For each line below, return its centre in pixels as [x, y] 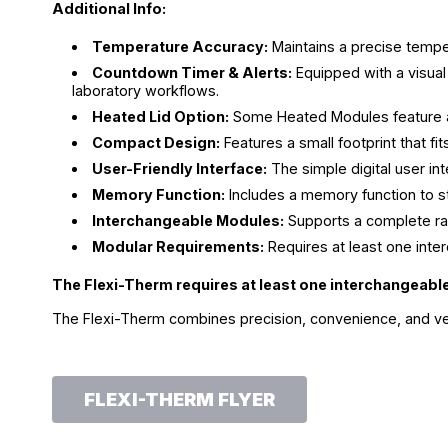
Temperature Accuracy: [180, 46]
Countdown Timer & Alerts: [192, 72]
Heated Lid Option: [161, 116]
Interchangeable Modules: [188, 220]
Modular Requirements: [178, 246]
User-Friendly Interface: [180, 168]
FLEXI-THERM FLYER [179, 399]
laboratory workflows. [145, 90]
